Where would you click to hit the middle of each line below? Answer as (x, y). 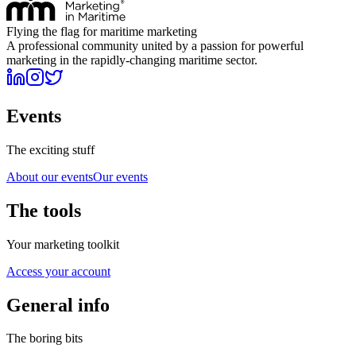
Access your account (58, 271)
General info (58, 305)
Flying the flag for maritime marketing (102, 31)
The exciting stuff (50, 149)
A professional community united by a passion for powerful (155, 46)
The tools (44, 210)
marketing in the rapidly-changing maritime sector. (132, 60)
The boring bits (44, 339)
